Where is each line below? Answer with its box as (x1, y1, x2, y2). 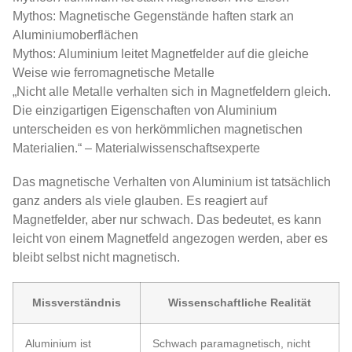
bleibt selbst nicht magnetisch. (13, 250, 180, 264)
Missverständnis (32, 296, 121, 310)
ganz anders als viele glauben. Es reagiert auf (13, 193, 267, 207)
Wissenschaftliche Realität (168, 296, 311, 310)
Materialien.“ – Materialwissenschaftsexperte (13, 141, 260, 155)
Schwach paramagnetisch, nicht (152, 337, 310, 350)
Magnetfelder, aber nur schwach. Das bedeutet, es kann (13, 212, 321, 226)
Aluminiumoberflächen (13, 27, 138, 42)
